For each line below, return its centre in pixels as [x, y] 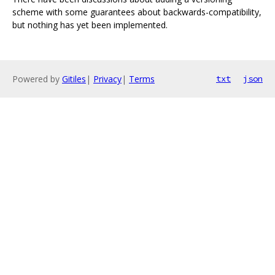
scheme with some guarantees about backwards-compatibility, [137, 12]
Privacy [107, 79]
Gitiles [74, 79]
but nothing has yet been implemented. [90, 25]
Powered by [37, 79]
